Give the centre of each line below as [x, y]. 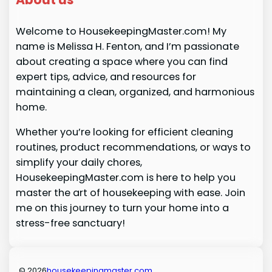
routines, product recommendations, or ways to [133, 148]
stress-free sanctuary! [70, 223]
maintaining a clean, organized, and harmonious [135, 92]
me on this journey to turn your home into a [122, 208]
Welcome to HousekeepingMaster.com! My [121, 31]
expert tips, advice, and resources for [106, 77]
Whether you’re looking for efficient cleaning [124, 132]
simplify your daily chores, [79, 163]
